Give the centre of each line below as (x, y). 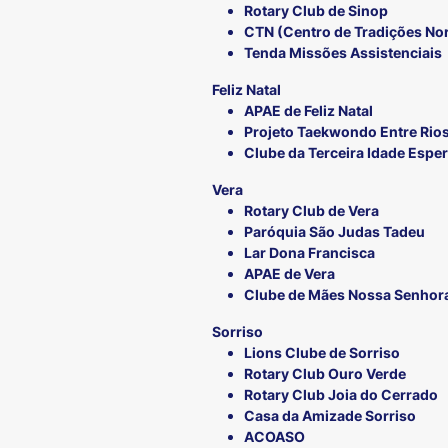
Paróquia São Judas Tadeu (334, 232)
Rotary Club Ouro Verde (325, 374)
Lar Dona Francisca (309, 253)
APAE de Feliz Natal (308, 111)
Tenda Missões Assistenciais (343, 53)
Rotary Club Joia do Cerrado (341, 395)
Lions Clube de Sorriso (322, 353)
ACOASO (274, 437)
